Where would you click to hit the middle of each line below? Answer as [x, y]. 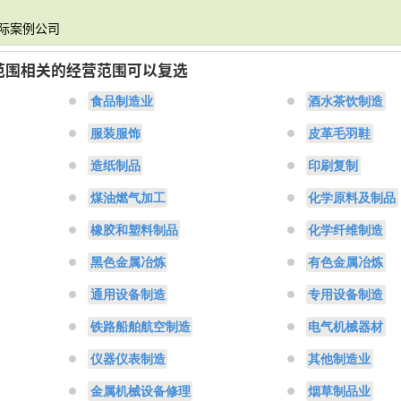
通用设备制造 [128, 294]
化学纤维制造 [346, 230]
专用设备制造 [346, 294]
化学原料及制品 [352, 198]
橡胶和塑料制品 [134, 230]
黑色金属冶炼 [128, 262]
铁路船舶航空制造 [140, 327]
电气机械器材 [346, 327]
